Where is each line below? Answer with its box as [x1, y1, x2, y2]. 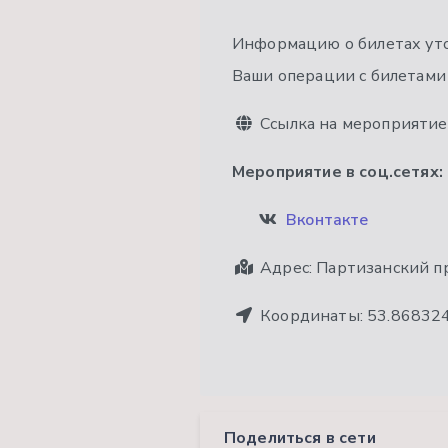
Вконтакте [286, 209, 369, 232]
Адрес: [256, 257, 317, 280]
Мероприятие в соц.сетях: [232, 161, 443, 184]
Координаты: [256, 305, 368, 328]
